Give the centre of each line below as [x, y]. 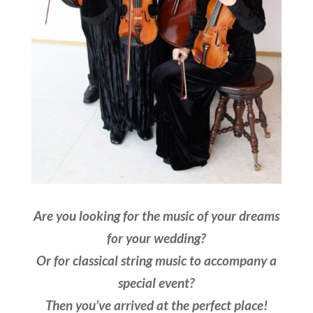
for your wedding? [156, 238]
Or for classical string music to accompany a [156, 260]
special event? [156, 282]
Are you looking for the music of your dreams [156, 215]
